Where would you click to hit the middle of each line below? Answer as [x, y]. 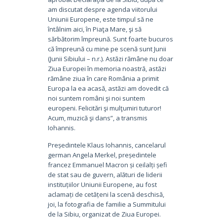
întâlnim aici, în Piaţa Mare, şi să [94, 29]
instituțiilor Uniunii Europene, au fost [102, 184]
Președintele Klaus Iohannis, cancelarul [107, 145]
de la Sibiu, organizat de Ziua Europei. [104, 214]
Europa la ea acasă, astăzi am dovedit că [108, 88]
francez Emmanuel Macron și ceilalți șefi [107, 165]
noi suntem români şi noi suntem [96, 98]
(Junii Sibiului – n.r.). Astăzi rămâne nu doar [110, 58]
